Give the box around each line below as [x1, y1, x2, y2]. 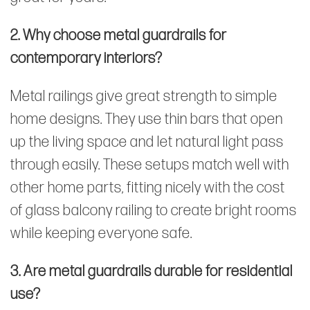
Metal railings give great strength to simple [10, 86, 277, 106]
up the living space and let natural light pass [10, 132, 284, 152]
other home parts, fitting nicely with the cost [10, 178, 285, 197]
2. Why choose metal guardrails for [10, 26, 227, 45]
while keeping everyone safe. [10, 224, 192, 243]
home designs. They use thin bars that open [10, 109, 283, 129]
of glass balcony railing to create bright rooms [10, 201, 297, 220]
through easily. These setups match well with [10, 155, 289, 174]
